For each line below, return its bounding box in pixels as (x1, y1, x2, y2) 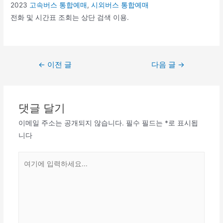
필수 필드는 (125, 118, 165, 127)
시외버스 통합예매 (91, 1, 149, 9)
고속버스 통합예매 (29, 1, 88, 9)
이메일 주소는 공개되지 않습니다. (18, 118, 124, 127)
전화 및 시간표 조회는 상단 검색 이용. (10, 13, 129, 22)
